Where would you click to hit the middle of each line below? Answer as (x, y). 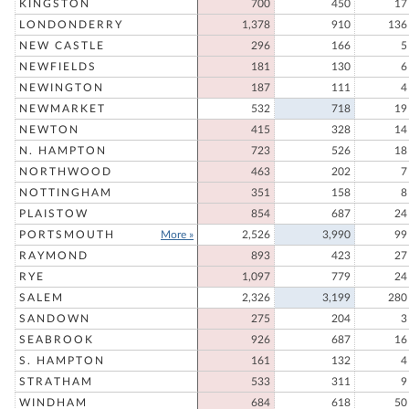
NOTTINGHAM (66, 193)
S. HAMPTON (62, 361)
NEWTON (49, 130)
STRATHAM (56, 382)
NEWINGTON (62, 88)
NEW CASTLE (62, 46)
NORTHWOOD (66, 172)
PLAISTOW (54, 214)
